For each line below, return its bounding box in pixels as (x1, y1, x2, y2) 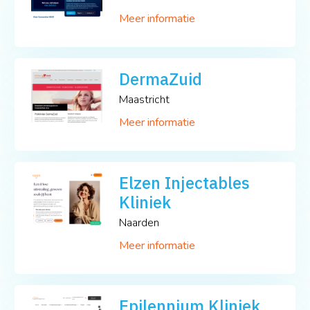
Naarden (119, 215, 160, 230)
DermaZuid (119, 68, 203, 89)
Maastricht (119, 91, 170, 107)
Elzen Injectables (119, 172, 250, 193)
